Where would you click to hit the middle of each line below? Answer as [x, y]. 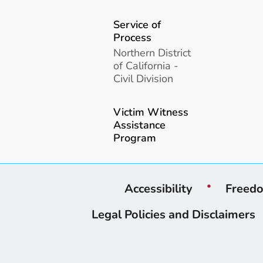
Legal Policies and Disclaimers [173, 215]
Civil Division [144, 79]
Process [133, 37]
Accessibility [159, 189]
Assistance [140, 125]
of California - [146, 66]
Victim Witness [151, 112]
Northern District [152, 53]
